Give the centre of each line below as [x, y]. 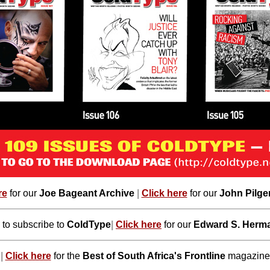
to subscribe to [35, 224]
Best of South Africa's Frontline [154, 256]
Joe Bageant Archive [86, 193]
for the [68, 256]
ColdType [89, 224]
